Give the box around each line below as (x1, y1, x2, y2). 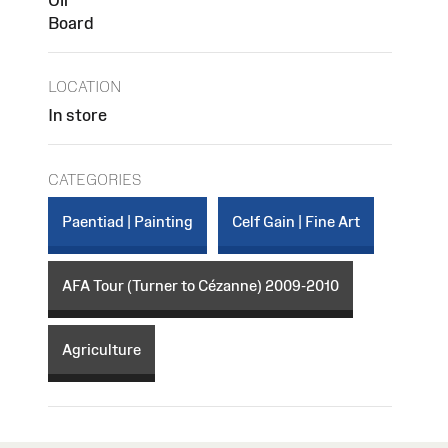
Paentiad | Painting (62, 212, 193, 230)
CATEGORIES (48, 170, 141, 188)
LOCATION (48, 78, 122, 96)
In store (48, 106, 107, 125)
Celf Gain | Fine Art (232, 212, 360, 230)
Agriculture (62, 340, 141, 358)
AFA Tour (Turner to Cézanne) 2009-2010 (62, 276, 339, 294)
